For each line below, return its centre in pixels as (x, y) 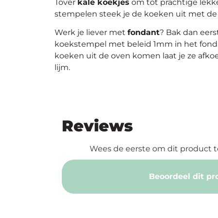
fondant (144, 33)
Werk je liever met (91, 33)
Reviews (97, 126)
